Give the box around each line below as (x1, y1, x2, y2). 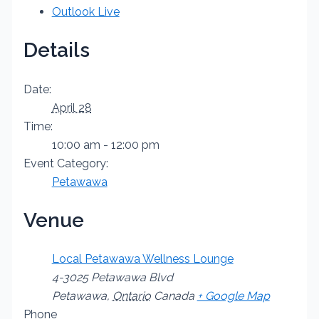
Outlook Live (51, 5, 120, 19)
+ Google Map (197, 289, 270, 303)
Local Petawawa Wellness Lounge (51, 252, 234, 266)
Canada (153, 289, 194, 303)
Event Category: (23, 156, 108, 170)
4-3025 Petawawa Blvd (51, 271, 173, 285)
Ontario (112, 289, 151, 303)
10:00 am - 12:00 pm (51, 137, 159, 152)
